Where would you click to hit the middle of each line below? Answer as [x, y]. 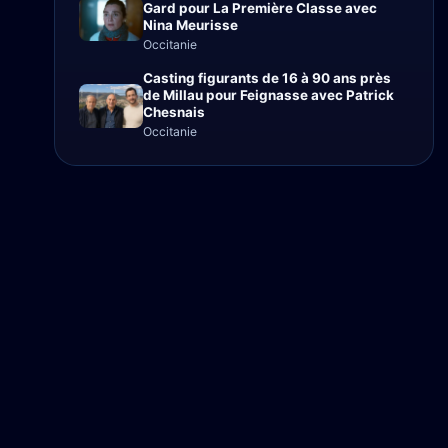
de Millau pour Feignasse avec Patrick [268, 95]
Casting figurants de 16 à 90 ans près [267, 78]
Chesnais [174, 112]
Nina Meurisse [190, 25]
